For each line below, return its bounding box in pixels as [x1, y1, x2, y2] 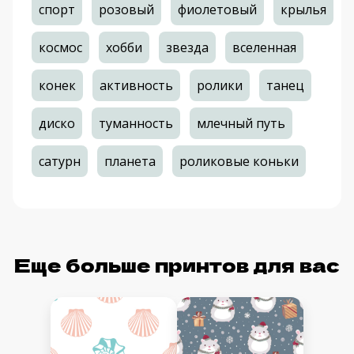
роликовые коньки [179, 153, 299, 171]
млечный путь [197, 115, 285, 133]
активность [100, 77, 173, 95]
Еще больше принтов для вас [14, 250, 340, 279]
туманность [99, 115, 173, 133]
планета [104, 153, 156, 171]
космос [39, 39, 82, 57]
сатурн [39, 153, 81, 171]
